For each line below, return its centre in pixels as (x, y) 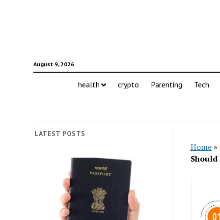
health (89, 84)
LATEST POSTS (60, 134)
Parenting (166, 84)
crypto (128, 84)
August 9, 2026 (54, 64)
